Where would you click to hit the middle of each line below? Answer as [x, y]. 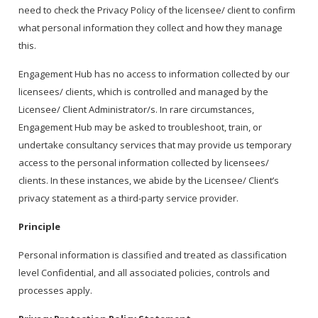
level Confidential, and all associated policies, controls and [144, 273]
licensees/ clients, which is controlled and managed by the [144, 92]
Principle [40, 227]
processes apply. [57, 291]
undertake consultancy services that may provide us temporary [155, 145]
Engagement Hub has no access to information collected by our [154, 74]
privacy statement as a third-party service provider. [130, 198]
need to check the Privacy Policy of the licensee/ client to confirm [157, 10]
